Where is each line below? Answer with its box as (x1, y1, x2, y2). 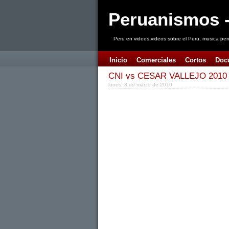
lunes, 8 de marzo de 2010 (108, 82, 172, 87)
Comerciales (136, 56, 176, 64)
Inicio (109, 56, 127, 64)
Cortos (185, 56, 206, 64)
